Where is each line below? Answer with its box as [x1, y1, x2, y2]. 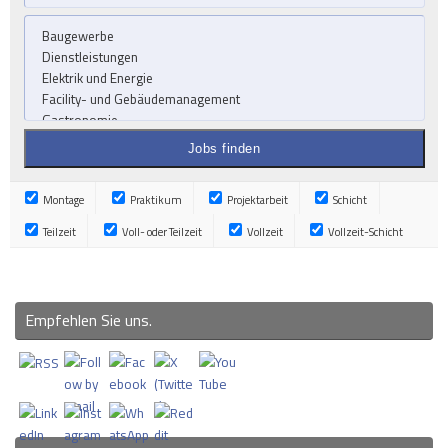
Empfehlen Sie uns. [25, 308, 152, 333]
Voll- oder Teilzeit [119, 223, 202, 241]
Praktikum [127, 190, 182, 208]
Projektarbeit [225, 190, 289, 208]
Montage [41, 190, 85, 208]
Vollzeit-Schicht [326, 223, 404, 241]
